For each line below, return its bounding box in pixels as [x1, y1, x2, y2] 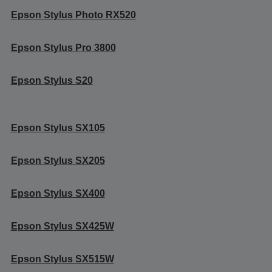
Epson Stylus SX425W [10, 220, 114, 231]
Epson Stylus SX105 [10, 122, 105, 133]
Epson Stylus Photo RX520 [10, 9, 136, 20]
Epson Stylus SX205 [10, 155, 105, 166]
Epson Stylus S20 [10, 75, 93, 86]
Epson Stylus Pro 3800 [10, 42, 116, 53]
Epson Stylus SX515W [10, 253, 114, 264]
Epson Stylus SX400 [10, 188, 105, 199]
